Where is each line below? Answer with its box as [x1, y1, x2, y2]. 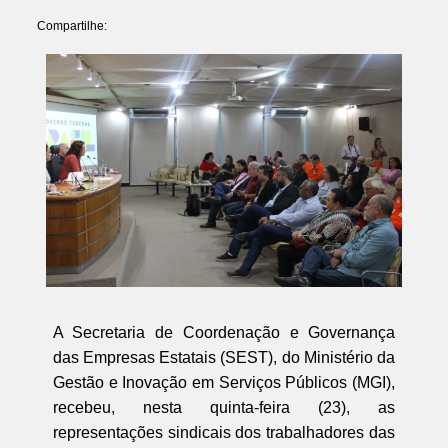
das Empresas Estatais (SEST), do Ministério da [52, 348, 396, 366]
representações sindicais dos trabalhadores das [52, 423, 396, 441]
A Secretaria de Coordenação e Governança [52, 323, 396, 341]
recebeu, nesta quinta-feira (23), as [52, 398, 396, 416]
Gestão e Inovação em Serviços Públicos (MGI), [52, 373, 396, 391]
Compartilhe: [36, 19, 107, 34]
